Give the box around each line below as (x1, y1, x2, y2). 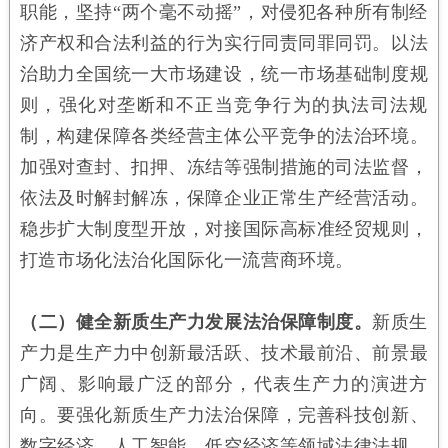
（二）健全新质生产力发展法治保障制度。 (19, 311, 373, 332)
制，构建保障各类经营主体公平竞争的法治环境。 (19, 125, 429, 146)
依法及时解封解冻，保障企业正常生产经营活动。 (19, 187, 429, 208)
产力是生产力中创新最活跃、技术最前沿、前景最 (19, 342, 429, 363)
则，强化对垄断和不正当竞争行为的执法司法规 (19, 94, 429, 115)
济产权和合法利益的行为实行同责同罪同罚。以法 (19, 32, 429, 53)
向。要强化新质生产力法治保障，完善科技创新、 (19, 404, 429, 425)
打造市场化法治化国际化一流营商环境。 (19, 249, 354, 270)
